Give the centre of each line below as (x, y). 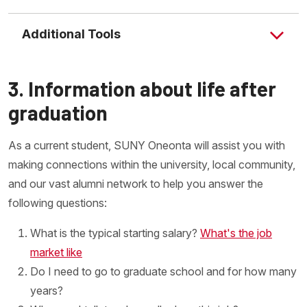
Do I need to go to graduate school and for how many (163, 271)
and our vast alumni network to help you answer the (136, 184)
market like (56, 252)
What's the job (236, 233)
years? (47, 291)
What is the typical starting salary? (115, 233)
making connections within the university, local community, (152, 164)
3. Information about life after (142, 88)
